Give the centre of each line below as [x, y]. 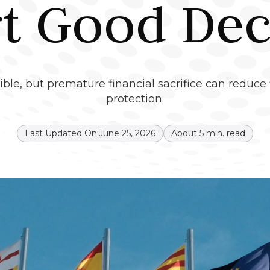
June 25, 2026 [127, 133]
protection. [135, 99]
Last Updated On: [62, 133]
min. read [224, 133]
